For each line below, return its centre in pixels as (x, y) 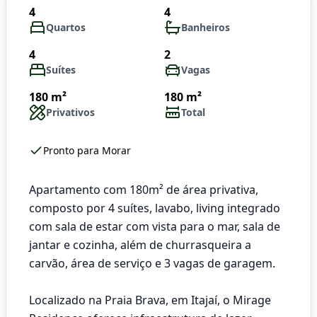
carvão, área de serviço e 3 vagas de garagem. (152, 263)
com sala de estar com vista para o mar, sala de (155, 226)
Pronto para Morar (87, 150)
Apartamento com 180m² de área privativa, (144, 190)
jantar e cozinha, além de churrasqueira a (140, 245)
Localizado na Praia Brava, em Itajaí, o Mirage (150, 300)
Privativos (70, 112)
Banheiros (206, 27)
